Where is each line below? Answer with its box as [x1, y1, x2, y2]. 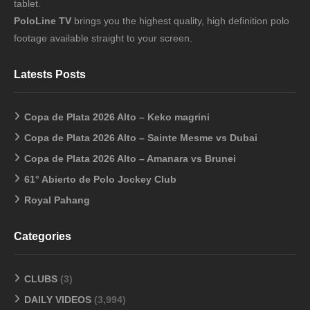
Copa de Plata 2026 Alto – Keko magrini [24, 111, 210, 122]
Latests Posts [14, 68, 86, 80]
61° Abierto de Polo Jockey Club [24, 173, 176, 185]
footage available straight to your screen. [14, 32, 192, 44]
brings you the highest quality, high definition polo [71, 15, 289, 26]
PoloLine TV [14, 15, 71, 26]
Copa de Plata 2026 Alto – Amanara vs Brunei [24, 152, 236, 164]
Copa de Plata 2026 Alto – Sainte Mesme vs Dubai [24, 131, 257, 143]
